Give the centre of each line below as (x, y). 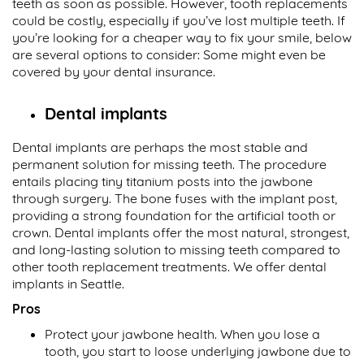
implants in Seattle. (68, 284)
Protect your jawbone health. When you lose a (182, 334)
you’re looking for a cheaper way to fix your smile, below (182, 38)
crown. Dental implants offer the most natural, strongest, (181, 233)
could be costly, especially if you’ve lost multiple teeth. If (179, 21)
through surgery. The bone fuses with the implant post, (175, 199)
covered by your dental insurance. (114, 72)
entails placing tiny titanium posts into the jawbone (162, 182)
